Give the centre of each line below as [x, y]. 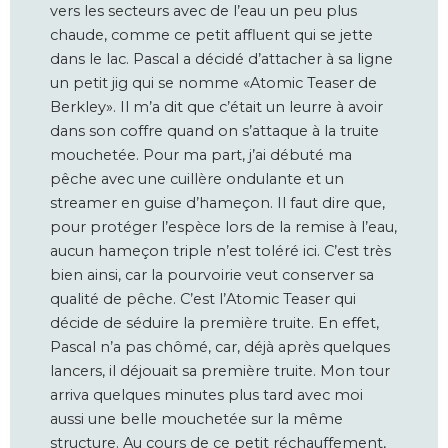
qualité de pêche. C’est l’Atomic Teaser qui [203, 299]
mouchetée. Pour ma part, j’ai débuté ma [201, 155]
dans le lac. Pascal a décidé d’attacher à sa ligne [221, 59]
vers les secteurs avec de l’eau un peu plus [203, 11]
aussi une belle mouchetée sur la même [196, 419]
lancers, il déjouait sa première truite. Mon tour [220, 371]
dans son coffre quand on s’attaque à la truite [214, 131]
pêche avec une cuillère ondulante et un [197, 179]
